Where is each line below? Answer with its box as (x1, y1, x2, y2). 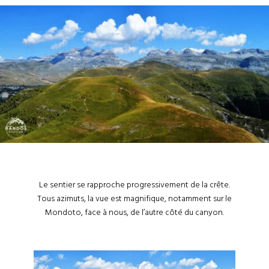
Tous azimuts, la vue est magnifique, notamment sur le (37, 192, 232, 205)
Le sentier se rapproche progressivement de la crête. (39, 178, 230, 191)
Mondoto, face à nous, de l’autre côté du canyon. (45, 206, 224, 219)
